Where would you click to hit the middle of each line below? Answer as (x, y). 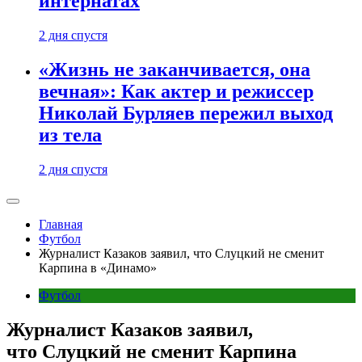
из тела (70, 135)
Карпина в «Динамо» (98, 268)
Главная (61, 224)
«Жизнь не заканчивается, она (175, 70)
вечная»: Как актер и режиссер (176, 92)
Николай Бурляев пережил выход (186, 114)
